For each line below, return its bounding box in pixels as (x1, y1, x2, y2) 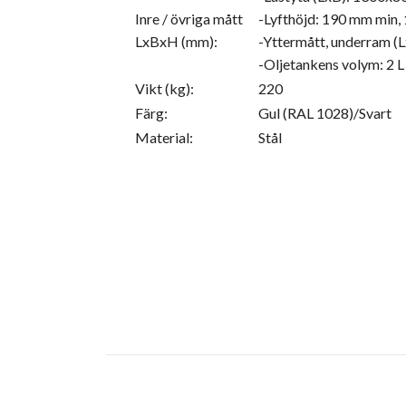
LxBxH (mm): (135, 33, 217, 51)
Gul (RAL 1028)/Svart (258, 104, 391, 122)
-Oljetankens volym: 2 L (258, 55, 404, 73)
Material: (135, 129, 193, 147)
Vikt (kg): (135, 80, 194, 98)
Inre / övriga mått (135, 10, 243, 28)
